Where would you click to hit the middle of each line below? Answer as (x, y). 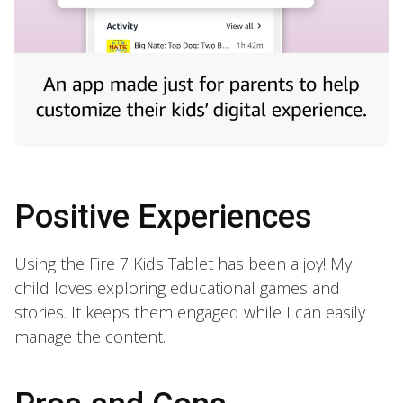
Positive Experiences (163, 216)
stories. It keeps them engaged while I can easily (190, 312)
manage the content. (90, 336)
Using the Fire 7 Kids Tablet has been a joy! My (183, 263)
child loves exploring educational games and (177, 287)
